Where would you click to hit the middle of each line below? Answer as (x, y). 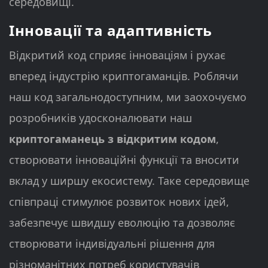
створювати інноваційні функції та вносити (124, 159)
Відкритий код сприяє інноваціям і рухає (117, 55)
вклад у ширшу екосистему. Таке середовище (129, 180)
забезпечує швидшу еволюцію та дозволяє (122, 222)
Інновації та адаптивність (111, 30)
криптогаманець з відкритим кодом (112, 138)
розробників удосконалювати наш (100, 118)
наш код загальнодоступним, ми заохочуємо (128, 97)
